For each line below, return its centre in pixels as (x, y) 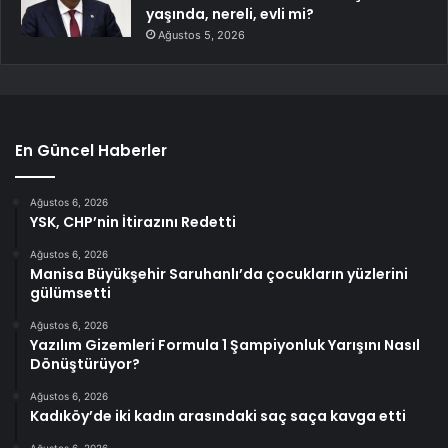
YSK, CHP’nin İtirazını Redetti (133, 222)
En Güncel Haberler (91, 151)
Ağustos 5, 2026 (201, 35)
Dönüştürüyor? (85, 364)
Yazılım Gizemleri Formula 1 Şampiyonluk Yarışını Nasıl (225, 345)
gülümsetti (70, 293)
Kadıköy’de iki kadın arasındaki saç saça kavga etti (218, 416)
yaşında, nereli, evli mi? (230, 14)
